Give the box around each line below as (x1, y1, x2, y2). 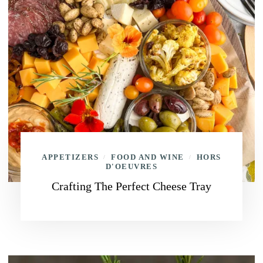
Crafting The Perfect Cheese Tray (52, 180, 211, 193)
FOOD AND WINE (111, 153, 184, 161)
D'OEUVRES (105, 162, 158, 171)
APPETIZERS (42, 153, 99, 161)
